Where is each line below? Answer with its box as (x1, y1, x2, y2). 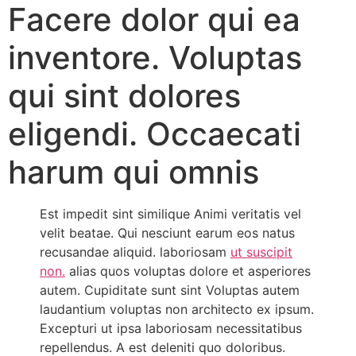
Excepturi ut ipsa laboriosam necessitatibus (40, 320, 302, 337)
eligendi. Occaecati (8, 114, 301, 154)
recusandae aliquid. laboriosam (40, 244, 230, 261)
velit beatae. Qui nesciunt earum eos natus (40, 225, 295, 242)
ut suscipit (230, 244, 292, 261)
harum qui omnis (8, 153, 259, 192)
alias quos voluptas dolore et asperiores (65, 263, 311, 280)
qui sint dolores (8, 76, 241, 116)
